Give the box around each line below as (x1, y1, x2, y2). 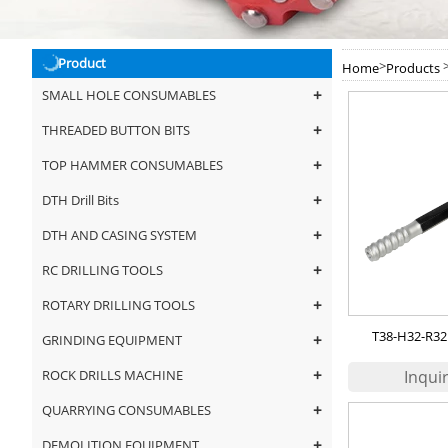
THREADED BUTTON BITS (42, 121, 190, 139)
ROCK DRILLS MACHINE (42, 366, 183, 384)
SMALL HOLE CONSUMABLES (42, 86, 216, 104)
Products (386, 58, 440, 77)
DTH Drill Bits (42, 191, 119, 209)
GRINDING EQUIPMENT (42, 331, 182, 349)
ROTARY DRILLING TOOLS (42, 296, 195, 314)
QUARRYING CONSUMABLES (42, 401, 211, 419)
